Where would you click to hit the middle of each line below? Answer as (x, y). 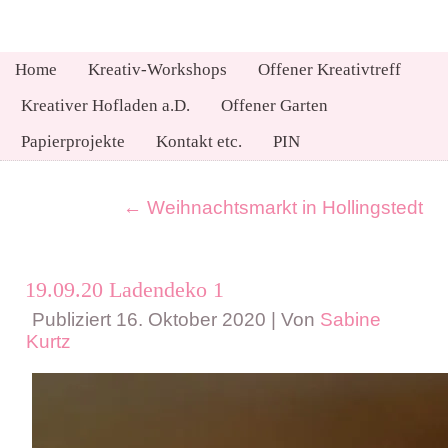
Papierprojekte (73, 141)
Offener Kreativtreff (329, 69)
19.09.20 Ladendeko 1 (124, 289)
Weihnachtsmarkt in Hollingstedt (282, 207)
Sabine (350, 319)
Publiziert (71, 319)
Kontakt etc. (199, 141)
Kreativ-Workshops (157, 69)
